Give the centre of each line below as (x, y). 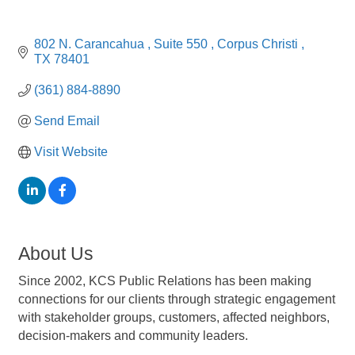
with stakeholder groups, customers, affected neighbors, (174, 318)
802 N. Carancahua (91, 44)
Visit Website (71, 152)
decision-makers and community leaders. (133, 336)
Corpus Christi (259, 44)
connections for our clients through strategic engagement (177, 300)
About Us (56, 254)
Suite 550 (182, 44)
